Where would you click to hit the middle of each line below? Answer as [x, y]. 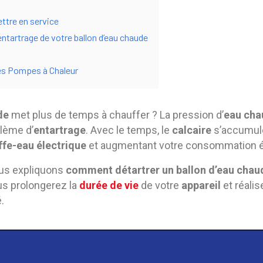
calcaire [192, 130]
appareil [201, 185]
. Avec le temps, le [129, 130]
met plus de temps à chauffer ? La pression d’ [116, 115]
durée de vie [109, 185]
